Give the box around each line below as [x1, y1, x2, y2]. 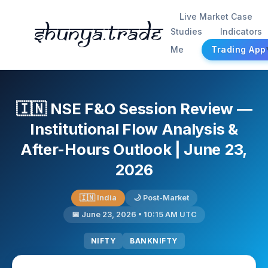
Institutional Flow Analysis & [30, 120, 238, 138]
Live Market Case [179, 11, 252, 22]
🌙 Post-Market [133, 193, 189, 202]
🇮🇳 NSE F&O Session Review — [16, 99, 252, 118]
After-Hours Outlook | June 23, [20, 140, 248, 159]
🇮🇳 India [79, 193, 117, 202]
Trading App [211, 44, 266, 54]
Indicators [220, 26, 262, 36]
